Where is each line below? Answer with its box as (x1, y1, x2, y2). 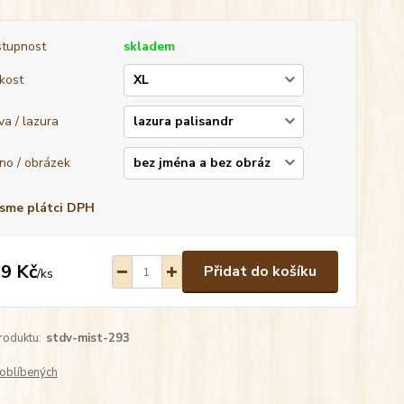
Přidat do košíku (203, 262, 317, 281)
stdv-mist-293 (45, 330, 130, 346)
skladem (123, 38, 175, 55)
